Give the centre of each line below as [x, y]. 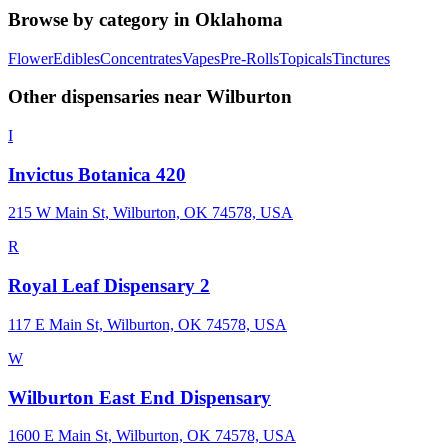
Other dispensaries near [107, 97]
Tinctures [361, 58]
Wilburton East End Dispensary [139, 397]
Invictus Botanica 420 [97, 174]
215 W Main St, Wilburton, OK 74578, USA [150, 213]
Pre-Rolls [249, 58]
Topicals [305, 58]
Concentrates [141, 58]
